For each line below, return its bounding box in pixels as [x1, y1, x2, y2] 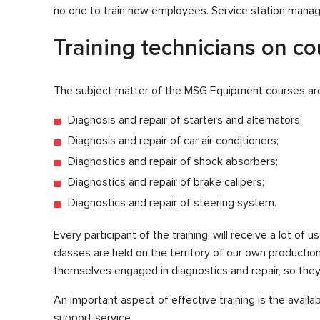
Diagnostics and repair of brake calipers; [68, 174, 264, 189]
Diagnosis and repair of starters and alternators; [68, 112, 302, 127]
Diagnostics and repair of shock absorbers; [68, 154, 278, 169]
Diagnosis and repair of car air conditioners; [68, 133, 279, 148]
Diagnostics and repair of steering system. [68, 195, 276, 210]
